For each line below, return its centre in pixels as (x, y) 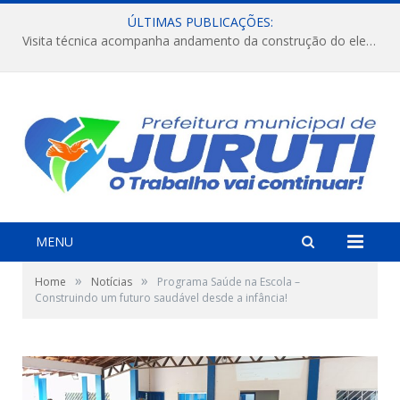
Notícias (112, 281)
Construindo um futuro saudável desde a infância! (161, 297)
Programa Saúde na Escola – (229, 281)
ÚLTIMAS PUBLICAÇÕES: (200, 22)
